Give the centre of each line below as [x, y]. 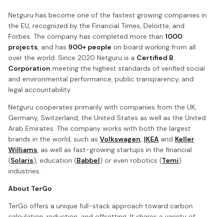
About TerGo [30, 188]
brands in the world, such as [54, 139]
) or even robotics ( [131, 160]
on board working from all [154, 47]
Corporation [30, 68]
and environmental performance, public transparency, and [101, 79]
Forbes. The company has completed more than [87, 36]
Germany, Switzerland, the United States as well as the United [107, 117]
